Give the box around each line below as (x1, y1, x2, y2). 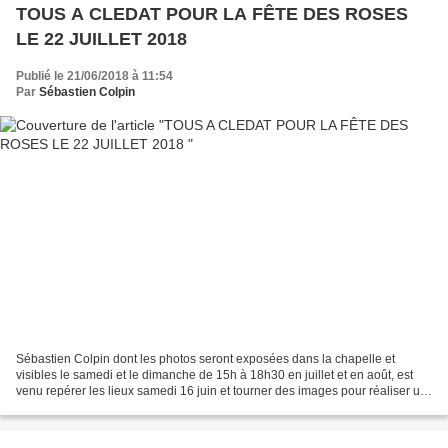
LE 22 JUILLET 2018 (16, 28, 187, 49)
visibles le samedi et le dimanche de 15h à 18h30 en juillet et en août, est (16, 368, 413, 383)
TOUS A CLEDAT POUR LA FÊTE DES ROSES (16, 3, 408, 24)
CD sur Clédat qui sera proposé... (16, 400, 197, 415)
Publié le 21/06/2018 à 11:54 (16, 68, 173, 83)
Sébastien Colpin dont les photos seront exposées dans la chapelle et (16, 352, 395, 367)
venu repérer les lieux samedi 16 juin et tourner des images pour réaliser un (16, 384, 427, 399)
